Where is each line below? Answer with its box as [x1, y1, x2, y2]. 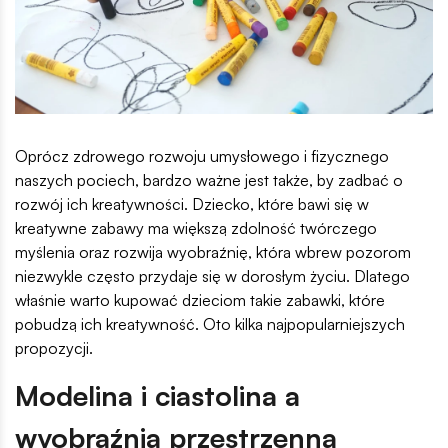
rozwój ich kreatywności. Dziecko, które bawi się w [15, 194, 369, 215]
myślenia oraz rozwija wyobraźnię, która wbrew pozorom [15, 242, 411, 263]
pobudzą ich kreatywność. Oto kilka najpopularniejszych [15, 314, 405, 335]
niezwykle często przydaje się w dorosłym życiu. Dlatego [15, 266, 410, 287]
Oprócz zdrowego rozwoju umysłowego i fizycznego [15, 146, 389, 167]
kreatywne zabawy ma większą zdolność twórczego [15, 218, 377, 239]
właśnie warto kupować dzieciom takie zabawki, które [15, 290, 385, 311]
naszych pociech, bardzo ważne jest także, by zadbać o [15, 170, 403, 191]
